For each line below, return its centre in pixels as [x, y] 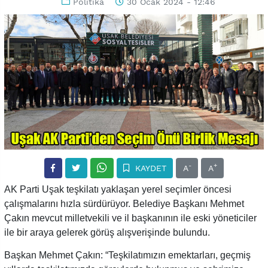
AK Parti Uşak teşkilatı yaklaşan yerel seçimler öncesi [118, 189]
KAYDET [149, 168]
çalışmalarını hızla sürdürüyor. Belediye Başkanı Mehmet [124, 203]
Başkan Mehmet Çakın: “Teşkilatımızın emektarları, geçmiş [127, 255]
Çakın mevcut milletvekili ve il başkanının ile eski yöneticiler [130, 218]
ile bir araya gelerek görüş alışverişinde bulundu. [107, 232]
